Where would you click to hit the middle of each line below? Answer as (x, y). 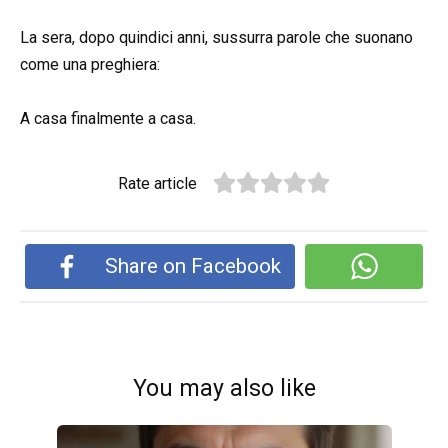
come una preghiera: (90, 65)
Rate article (158, 184)
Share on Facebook (193, 265)
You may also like (224, 388)
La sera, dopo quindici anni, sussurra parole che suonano (216, 38)
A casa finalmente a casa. (108, 119)
